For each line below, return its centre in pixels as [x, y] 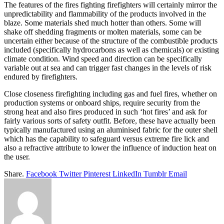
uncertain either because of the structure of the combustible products [111, 40]
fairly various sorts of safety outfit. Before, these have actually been [110, 120]
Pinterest [97, 173]
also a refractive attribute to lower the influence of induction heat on [110, 147]
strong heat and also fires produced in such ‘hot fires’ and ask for [105, 111]
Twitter [70, 173]
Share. [14, 173]
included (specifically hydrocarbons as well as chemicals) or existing [111, 49]
